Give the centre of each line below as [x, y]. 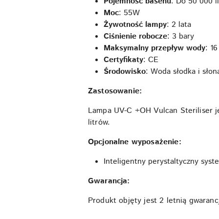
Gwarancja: [109, 181]
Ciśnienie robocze [135, 36]
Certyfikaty [123, 60]
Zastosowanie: [115, 91]
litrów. [99, 122]
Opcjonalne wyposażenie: [135, 142]
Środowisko [125, 72]
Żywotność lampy [135, 25]
